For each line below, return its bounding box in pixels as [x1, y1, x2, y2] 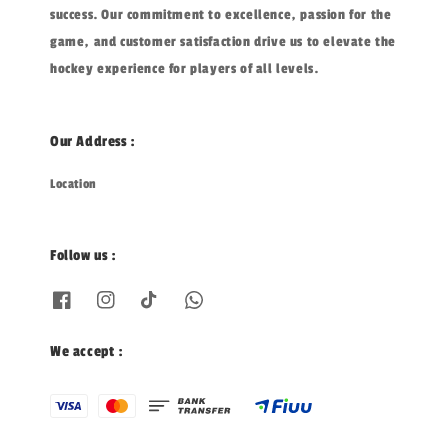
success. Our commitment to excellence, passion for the [50, 5, 392, 23]
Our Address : [50, 132, 136, 150]
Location [50, 175, 97, 192]
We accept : [50, 343, 124, 361]
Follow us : [50, 246, 117, 264]
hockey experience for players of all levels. [50, 59, 319, 77]
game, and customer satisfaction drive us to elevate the [50, 32, 397, 50]
